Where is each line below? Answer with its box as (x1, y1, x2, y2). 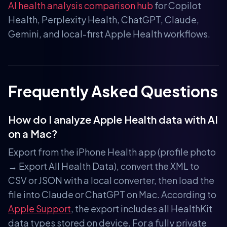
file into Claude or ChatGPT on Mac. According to (8, 188, 216, 200)
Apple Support (8, 202, 71, 214)
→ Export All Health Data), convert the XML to (8, 160, 199, 172)
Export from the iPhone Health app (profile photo (8, 145, 216, 158)
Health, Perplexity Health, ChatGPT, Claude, (8, 13, 199, 25)
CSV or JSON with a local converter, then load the (8, 174, 214, 186)
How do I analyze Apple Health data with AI (8, 112, 218, 126)
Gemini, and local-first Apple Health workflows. (8, 27, 210, 40)
